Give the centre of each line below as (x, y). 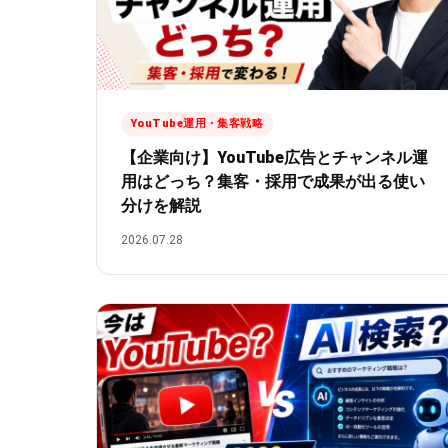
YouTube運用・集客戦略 (197, 123)
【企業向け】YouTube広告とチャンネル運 (274, 157)
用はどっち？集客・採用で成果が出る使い (273, 181)
